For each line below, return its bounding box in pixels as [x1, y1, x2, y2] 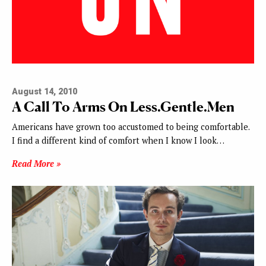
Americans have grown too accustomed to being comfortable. [12, 121, 249, 132]
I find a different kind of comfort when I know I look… [12, 134, 224, 146]
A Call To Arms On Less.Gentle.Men [12, 97, 235, 115]
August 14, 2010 [12, 86, 77, 97]
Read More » [12, 157, 61, 169]
